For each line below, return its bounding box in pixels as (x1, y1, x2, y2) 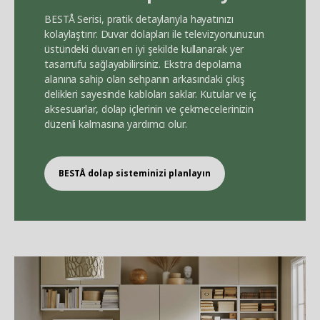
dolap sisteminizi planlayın (86, 166, 211, 179)
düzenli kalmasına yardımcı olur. (44, 116, 187, 131)
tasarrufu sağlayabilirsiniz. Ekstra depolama (44, 56, 241, 71)
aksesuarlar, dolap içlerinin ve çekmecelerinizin (44, 101, 254, 116)
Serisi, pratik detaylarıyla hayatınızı (74, 11, 234, 26)
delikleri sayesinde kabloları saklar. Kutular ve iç (44, 86, 256, 101)
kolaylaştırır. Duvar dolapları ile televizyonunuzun (44, 26, 264, 41)
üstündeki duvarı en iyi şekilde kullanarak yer (44, 41, 244, 56)
